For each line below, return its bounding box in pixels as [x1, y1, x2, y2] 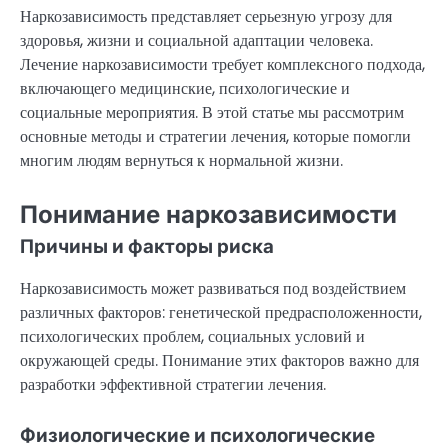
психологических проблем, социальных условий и [20, 325, 365, 349]
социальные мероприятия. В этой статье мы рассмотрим [20, 101, 404, 125]
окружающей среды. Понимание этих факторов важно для [20, 349, 419, 373]
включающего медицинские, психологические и [20, 77, 350, 101]
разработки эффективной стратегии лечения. [20, 373, 326, 397]
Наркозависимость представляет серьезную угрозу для [20, 5, 392, 29]
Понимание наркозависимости [20, 200, 397, 230]
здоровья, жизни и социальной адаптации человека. [20, 29, 373, 53]
